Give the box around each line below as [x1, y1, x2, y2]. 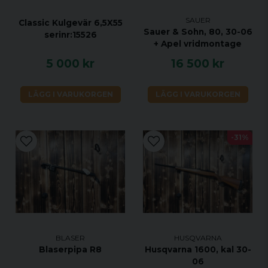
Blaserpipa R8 [39, 244, 102, 254]
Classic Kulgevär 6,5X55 [18, 17, 123, 28]
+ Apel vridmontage [154, 38, 242, 48]
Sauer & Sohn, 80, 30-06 [143, 26, 252, 36]
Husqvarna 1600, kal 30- [144, 244, 251, 254]
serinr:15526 [44, 29, 97, 39]
